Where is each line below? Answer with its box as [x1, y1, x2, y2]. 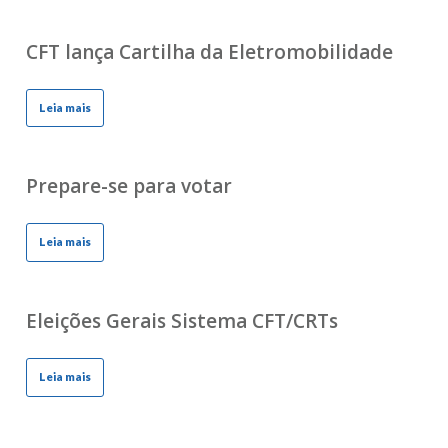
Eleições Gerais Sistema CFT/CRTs [25, 307, 338, 334]
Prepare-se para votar [25, 173, 232, 200]
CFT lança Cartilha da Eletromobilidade [25, 38, 393, 65]
